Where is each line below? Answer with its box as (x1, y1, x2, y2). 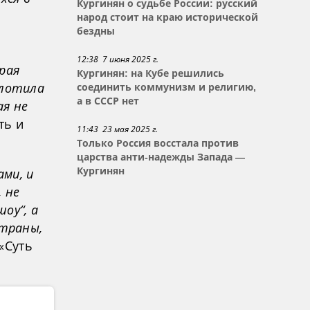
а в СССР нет (77, 95, 140, 107)
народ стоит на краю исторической (77, 12, 259, 23)
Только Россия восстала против (77, 138, 239, 149)
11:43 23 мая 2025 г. (77, 123, 158, 135)
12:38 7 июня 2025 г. (77, 53, 159, 65)
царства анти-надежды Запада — (77, 152, 246, 163)
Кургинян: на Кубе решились (77, 68, 225, 79)
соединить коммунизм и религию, (77, 82, 257, 93)
